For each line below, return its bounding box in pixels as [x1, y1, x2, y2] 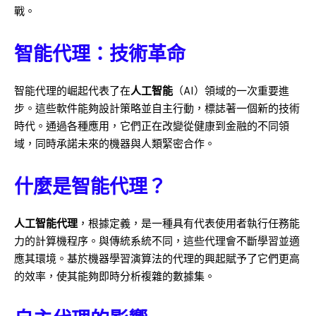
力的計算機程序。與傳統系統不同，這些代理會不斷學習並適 [14, 236, 300, 250]
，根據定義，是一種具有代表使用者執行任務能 [78, 218, 300, 232]
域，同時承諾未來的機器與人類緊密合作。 [14, 138, 215, 152]
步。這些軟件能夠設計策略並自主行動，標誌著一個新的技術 [14, 103, 300, 117]
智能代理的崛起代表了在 [14, 85, 130, 99]
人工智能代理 [14, 218, 78, 232]
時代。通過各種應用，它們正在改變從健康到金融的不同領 [14, 121, 289, 135]
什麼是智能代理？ [14, 176, 166, 201]
